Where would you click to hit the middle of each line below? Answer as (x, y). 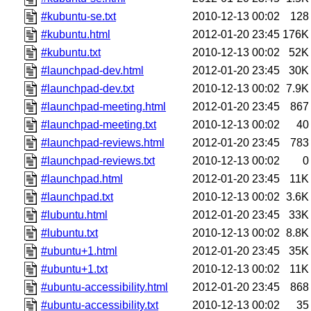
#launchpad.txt (77, 196)
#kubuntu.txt (71, 52)
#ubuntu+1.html (79, 251)
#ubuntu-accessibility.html (105, 287)
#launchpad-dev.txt (88, 88)
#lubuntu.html (75, 215)
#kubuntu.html (76, 34)
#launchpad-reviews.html (103, 142)
